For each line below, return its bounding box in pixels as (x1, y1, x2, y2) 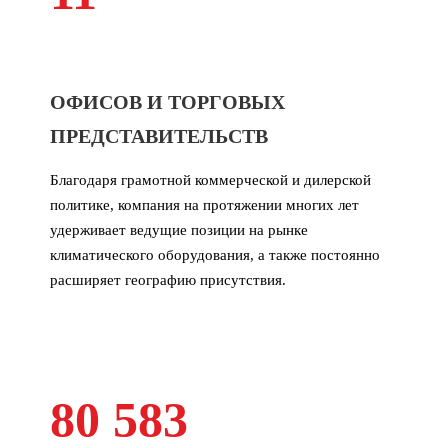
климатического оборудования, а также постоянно (50, 246, 380, 263)
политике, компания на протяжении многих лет (50, 196, 359, 213)
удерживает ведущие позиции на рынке (50, 221, 308, 238)
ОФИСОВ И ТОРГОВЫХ (50, 90, 285, 113)
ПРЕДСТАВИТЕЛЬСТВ (50, 124, 268, 147)
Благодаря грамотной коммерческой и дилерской (50, 171, 371, 188)
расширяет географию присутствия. (50, 271, 286, 288)
